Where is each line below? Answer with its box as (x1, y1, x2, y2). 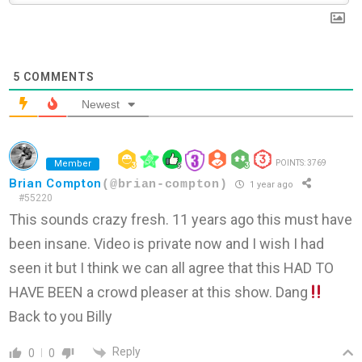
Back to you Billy (9, 308, 112, 326)
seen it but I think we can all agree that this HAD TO (9, 259, 334, 277)
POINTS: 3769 (276, 158, 326, 168)
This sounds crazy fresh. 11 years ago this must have (9, 211, 352, 229)
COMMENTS (20, 70, 95, 84)
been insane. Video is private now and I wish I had (9, 235, 324, 253)
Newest (82, 98, 120, 112)
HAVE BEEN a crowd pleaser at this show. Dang (9, 284, 308, 301)
